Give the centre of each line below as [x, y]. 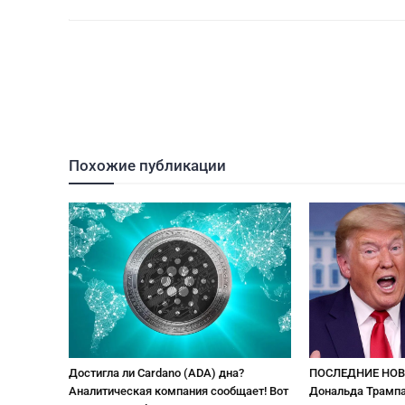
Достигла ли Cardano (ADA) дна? [156, 373]
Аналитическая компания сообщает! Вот [179, 391]
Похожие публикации [147, 165]
